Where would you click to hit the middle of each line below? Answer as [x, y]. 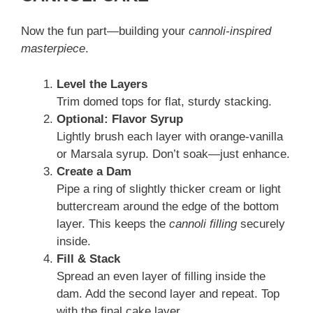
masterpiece [53, 49]
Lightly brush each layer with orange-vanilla [170, 136]
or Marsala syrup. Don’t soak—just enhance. [173, 154]
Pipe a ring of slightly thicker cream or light [169, 189]
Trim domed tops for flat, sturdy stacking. [164, 101]
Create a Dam [94, 171]
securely [261, 224]
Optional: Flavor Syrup [120, 119]
